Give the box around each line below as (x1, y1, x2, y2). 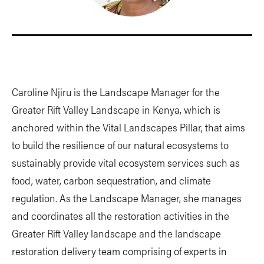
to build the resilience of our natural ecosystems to (12, 137, 229, 152)
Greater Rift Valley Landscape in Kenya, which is (12, 102, 220, 117)
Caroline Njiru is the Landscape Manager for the (12, 84, 220, 99)
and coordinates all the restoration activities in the (12, 208, 229, 223)
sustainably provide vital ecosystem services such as (12, 155, 240, 170)
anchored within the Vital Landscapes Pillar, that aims (12, 120, 245, 134)
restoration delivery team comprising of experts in (12, 243, 227, 258)
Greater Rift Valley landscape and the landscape (12, 226, 221, 240)
